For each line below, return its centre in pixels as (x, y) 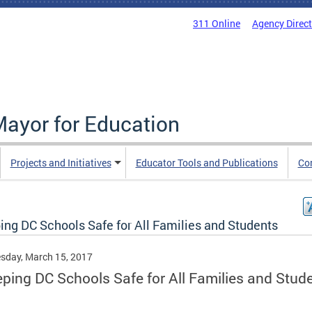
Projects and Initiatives (61, 163)
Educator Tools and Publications (206, 163)
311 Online (217, 23)
